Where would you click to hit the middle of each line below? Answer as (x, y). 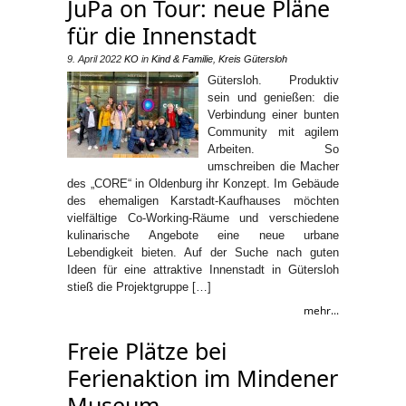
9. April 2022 (94, 58)
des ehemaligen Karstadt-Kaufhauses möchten (203, 200)
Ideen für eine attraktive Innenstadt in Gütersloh (203, 269)
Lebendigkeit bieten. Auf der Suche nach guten (203, 252)
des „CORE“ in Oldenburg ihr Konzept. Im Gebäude (203, 183)
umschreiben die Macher (273, 166)
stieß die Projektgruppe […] (139, 286)
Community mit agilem (273, 131)
